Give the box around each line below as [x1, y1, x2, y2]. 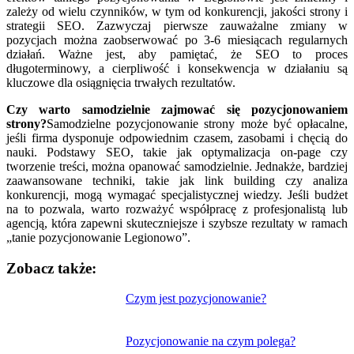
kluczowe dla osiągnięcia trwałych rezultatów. [6, 75, 235, 89]
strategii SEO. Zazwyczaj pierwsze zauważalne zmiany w [6, 18, 348, 32]
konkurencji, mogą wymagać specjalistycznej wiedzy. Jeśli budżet [6, 187, 348, 201]
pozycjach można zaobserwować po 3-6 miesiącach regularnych [6, 32, 348, 47]
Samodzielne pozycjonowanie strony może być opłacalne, [47, 116, 348, 130]
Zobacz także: [6, 259, 96, 277]
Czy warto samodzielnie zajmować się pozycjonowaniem [6, 102, 348, 116]
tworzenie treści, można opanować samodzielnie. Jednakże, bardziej [6, 159, 348, 173]
